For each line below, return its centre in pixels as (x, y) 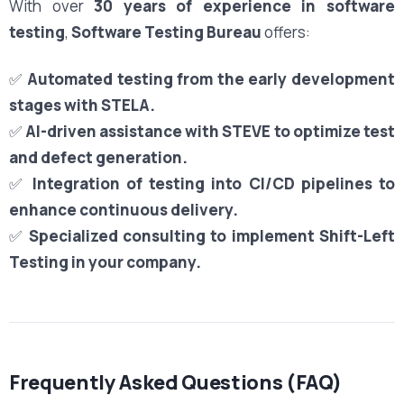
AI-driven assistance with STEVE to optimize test (210, 131)
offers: (286, 32)
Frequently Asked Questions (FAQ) (175, 382)
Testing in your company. (105, 262)
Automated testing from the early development (211, 78)
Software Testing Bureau (166, 32)
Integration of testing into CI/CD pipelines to (213, 183)
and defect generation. (98, 157)
